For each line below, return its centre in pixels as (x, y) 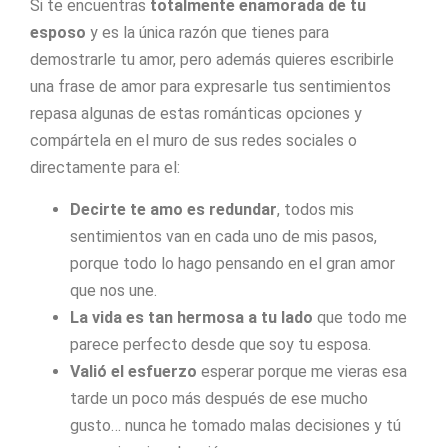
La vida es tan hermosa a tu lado (193, 317)
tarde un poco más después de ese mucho (219, 398)
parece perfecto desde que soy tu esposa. (220, 344)
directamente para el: (105, 168)
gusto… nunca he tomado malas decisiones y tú (235, 425)
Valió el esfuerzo (133, 371)
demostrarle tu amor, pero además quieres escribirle (212, 60)
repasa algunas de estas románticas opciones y (196, 114)
